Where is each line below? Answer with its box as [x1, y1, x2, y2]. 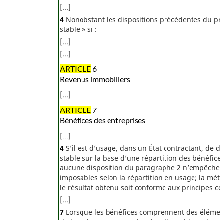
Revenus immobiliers [60, 75, 130, 84]
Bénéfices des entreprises [60, 116, 145, 125]
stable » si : [60, 24, 97, 34]
